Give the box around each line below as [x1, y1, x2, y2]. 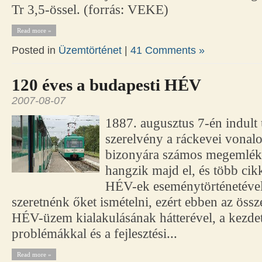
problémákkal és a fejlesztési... [12, 226, 177, 242]
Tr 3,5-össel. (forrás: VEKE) [12, 2, 168, 18]
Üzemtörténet [58, 44, 122, 57]
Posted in [12, 44, 58, 57]
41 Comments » [130, 44, 205, 57]
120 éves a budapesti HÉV [12, 75, 201, 95]
